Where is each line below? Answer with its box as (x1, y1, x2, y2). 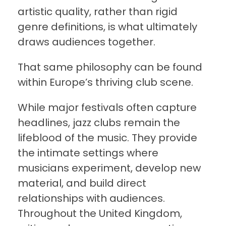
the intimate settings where (18, 146, 158, 160)
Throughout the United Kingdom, (18, 206, 182, 221)
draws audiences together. (18, 35, 155, 49)
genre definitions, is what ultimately (18, 20, 197, 34)
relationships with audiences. (18, 191, 165, 206)
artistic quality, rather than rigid (18, 5, 178, 19)
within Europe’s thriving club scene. (18, 75, 193, 90)
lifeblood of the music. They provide (18, 131, 197, 145)
